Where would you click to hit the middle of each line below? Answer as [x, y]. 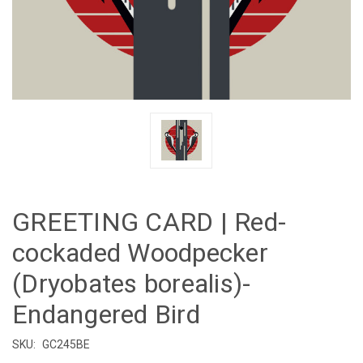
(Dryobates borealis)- [132, 283]
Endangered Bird [106, 314]
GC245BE [66, 344]
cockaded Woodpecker [140, 252]
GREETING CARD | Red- [149, 222]
